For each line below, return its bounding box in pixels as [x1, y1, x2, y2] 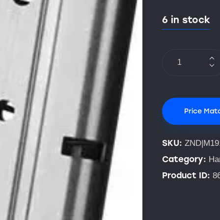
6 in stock [162, 14, 210, 26]
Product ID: [162, 170, 213, 181]
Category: [162, 154, 209, 165]
